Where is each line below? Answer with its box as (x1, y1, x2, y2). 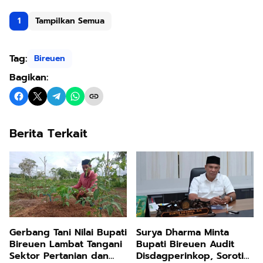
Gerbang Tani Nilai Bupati (9, 225, 127, 240)
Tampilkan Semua (35, 15, 104, 28)
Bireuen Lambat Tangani (9, 237, 122, 252)
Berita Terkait (9, 124, 87, 142)
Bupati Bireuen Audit (136, 237, 234, 252)
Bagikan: (9, 70, 48, 85)
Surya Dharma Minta (136, 225, 229, 240)
